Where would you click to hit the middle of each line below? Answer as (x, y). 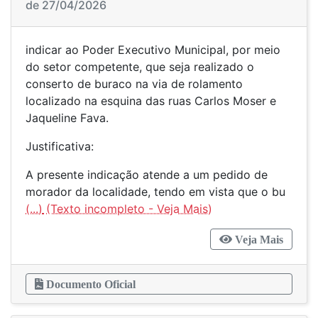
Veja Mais (258, 239)
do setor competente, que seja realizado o (140, 67)
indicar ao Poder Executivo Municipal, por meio (153, 50)
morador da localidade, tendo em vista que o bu (157, 192)
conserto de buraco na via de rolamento (134, 84)
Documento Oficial (89, 284)
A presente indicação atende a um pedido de (147, 175)
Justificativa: (60, 146)
